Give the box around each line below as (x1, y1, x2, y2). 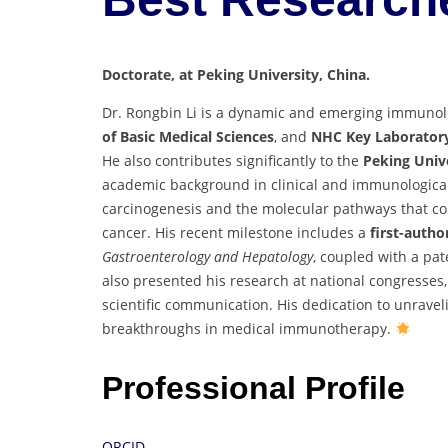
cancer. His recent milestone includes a (102, 223, 370, 243)
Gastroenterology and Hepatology (102, 247, 313, 267)
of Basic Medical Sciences (102, 127, 274, 147)
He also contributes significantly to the (102, 151, 363, 171)
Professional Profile (102, 369, 405, 406)
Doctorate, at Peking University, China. (102, 65, 370, 85)
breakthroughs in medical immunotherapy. (102, 319, 395, 339)
